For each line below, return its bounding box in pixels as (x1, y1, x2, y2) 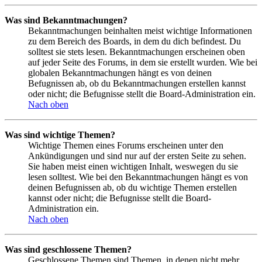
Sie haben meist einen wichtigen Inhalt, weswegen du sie (28, 161, 238, 171)
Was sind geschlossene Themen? (5, 244, 132, 254)
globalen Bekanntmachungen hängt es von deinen (28, 67, 212, 78)
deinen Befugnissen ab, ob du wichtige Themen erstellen (28, 182, 237, 192)
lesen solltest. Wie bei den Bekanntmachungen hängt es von (28, 171, 248, 182)
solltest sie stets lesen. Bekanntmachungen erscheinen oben (28, 46, 245, 57)
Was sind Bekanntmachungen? (5, 15, 127, 25)
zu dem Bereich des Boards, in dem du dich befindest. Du (28, 36, 241, 46)
